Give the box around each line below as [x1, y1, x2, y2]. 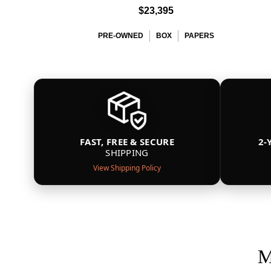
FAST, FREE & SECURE [80, 135, 174, 148]
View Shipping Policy [93, 163, 161, 173]
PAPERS [184, 31, 214, 40]
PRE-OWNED [98, 31, 143, 40]
